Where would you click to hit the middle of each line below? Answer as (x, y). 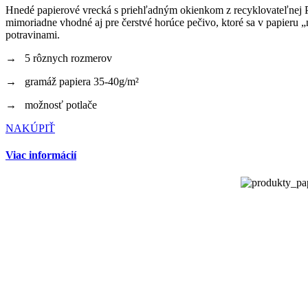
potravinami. (33, 35)
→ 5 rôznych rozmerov (59, 58)
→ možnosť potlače (51, 105)
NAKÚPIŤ (30, 129)
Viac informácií (41, 155)
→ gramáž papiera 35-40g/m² (72, 82)
